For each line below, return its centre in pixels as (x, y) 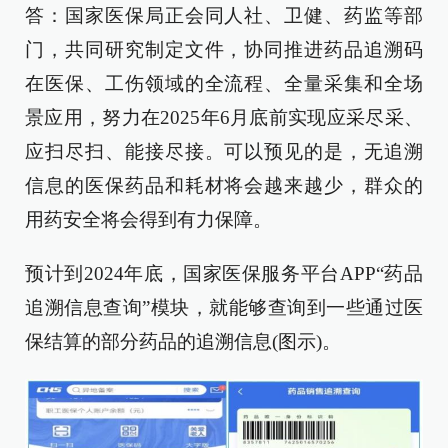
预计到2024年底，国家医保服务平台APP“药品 (224, 274)
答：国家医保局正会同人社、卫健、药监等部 (224, 16)
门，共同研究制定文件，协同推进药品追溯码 (224, 50)
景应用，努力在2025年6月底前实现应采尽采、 (224, 118)
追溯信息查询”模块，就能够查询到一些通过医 (224, 308)
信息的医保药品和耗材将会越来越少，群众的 (224, 186)
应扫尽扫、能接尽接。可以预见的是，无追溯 (224, 152)
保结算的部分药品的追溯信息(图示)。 (183, 342)
